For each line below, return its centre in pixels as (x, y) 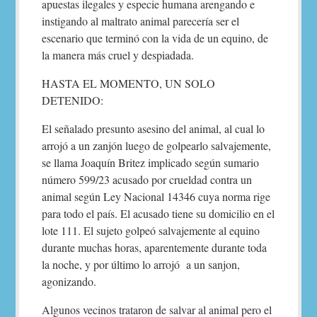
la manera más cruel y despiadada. (118, 55)
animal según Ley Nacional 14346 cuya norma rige (156, 196)
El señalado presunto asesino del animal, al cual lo (154, 128)
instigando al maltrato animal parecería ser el (141, 21)
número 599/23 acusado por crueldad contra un (147, 179)
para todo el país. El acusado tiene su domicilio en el (158, 213)
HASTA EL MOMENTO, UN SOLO (129, 83)
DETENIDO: (73, 100)
